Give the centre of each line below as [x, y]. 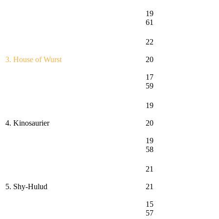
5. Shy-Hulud [26, 186]
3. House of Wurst [33, 59]
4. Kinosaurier [27, 123]
